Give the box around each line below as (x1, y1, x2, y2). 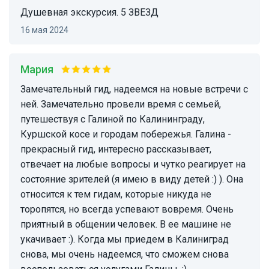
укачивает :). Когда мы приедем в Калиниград (20, 234, 229, 246)
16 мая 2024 (25, 25, 68, 35)
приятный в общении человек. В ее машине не (20, 219, 231, 231)
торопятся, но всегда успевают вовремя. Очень (20, 204, 234, 216)
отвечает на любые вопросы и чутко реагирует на (20, 159, 246, 171)
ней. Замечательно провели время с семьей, (20, 98, 221, 110)
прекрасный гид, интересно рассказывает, (20, 144, 211, 156)
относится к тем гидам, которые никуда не (20, 189, 211, 201)
